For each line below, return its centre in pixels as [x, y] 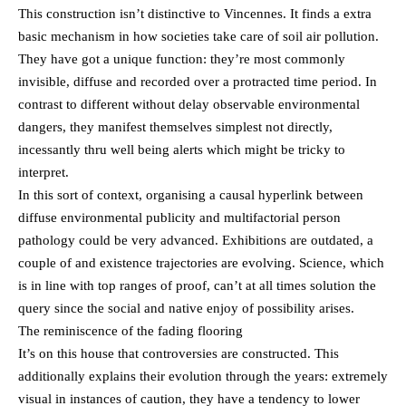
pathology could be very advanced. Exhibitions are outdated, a [196, 241]
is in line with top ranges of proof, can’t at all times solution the [197, 286]
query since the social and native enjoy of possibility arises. [186, 309]
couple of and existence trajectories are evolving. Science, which [201, 263]
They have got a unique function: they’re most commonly [182, 59]
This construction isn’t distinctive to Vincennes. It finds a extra [195, 14]
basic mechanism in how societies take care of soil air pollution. [198, 37]
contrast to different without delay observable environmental [189, 105]
